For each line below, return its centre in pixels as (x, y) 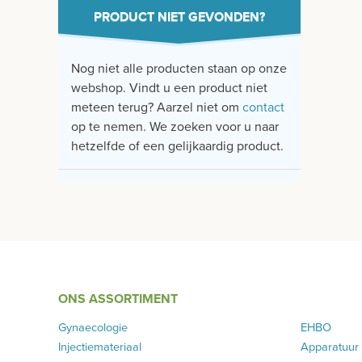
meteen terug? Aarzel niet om (157, 107)
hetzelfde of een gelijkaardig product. (177, 146)
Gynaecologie (93, 327)
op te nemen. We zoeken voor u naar (175, 126)
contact (263, 107)
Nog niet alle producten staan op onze (179, 68)
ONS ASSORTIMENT (118, 299)
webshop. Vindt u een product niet (169, 88)
